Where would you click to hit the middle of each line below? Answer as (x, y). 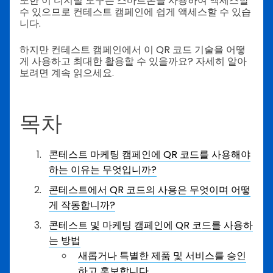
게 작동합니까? (82, 205)
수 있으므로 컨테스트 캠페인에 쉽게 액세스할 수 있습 (135, 12)
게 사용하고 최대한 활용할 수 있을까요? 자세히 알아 (133, 61)
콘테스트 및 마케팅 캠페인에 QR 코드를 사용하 (151, 225)
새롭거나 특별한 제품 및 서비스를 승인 (162, 256)
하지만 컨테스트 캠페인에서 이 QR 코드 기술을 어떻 (133, 50)
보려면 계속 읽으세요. (68, 73)
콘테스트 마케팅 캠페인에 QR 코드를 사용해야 (150, 155)
